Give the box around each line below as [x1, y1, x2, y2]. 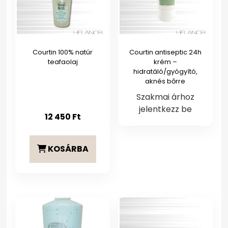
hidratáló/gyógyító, [133, 66, 197, 76]
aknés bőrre [145, 76, 186, 86]
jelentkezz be [138, 103, 192, 115]
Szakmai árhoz [136, 91, 194, 103]
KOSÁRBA [46, 142, 89, 155]
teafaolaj [47, 56, 78, 67]
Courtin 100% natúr [33, 47, 93, 57]
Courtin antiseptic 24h [129, 47, 202, 57]
